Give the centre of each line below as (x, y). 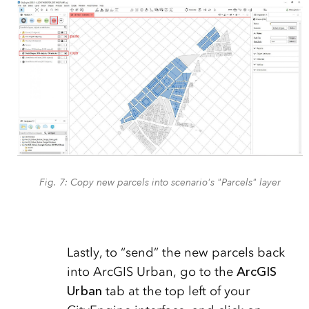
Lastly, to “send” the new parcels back (176, 253)
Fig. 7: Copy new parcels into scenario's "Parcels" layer (160, 182)
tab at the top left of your (176, 291)
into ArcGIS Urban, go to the (151, 272)
